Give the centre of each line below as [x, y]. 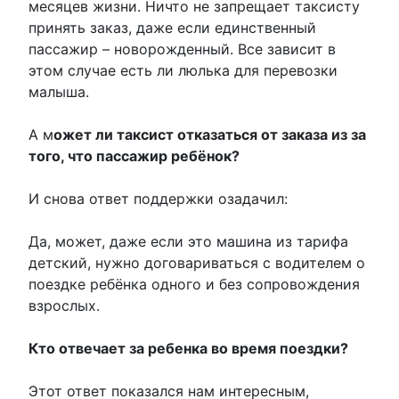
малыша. [59, 92]
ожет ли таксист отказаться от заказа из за [210, 135]
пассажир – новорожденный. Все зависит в [182, 49]
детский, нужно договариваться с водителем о [197, 263]
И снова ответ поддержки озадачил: [158, 199]
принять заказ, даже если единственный [172, 28]
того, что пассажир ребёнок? [134, 156]
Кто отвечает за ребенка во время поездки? [188, 349]
